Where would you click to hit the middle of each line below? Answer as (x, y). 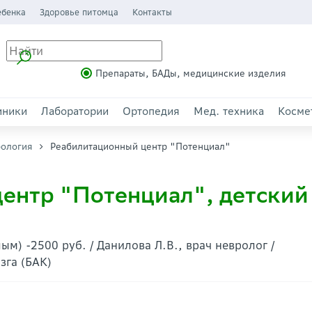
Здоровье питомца (79, 12)
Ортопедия (151, 111)
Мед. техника (229, 111)
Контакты (152, 12)
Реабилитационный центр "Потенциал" (140, 147)
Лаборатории (75, 111)
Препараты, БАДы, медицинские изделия (190, 73)
